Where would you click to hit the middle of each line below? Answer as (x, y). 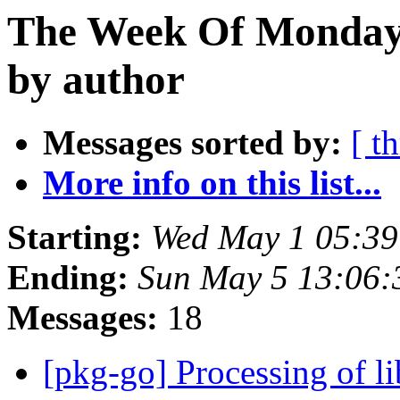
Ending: (68, 278)
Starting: (75, 237)
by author (96, 79)
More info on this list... (212, 183)
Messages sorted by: (192, 143)
